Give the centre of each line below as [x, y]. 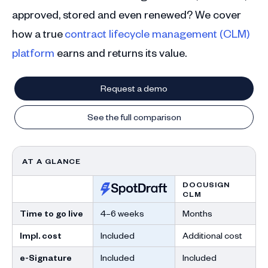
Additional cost [212, 235]
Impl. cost [41, 235]
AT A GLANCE [51, 161]
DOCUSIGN [206, 184]
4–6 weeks [123, 213]
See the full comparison [134, 117]
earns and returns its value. [122, 52]
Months [197, 213]
